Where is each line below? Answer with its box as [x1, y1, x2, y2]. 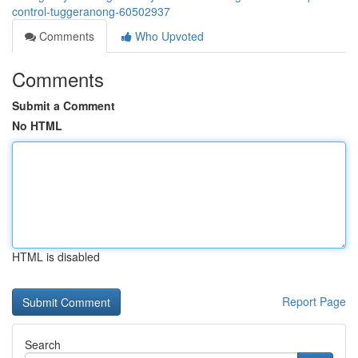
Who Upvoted [132, 28, 204, 44]
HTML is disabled [12, 249, 100, 265]
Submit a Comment [12, 97, 115, 113]
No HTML [12, 117, 62, 133]
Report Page [282, 293, 346, 309]
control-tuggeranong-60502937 [12, 3, 170, 19]
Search [25, 336, 61, 352]
